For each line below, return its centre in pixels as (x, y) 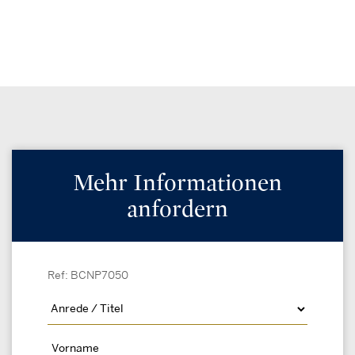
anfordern (177, 209)
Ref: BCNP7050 (88, 275)
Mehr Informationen (177, 183)
